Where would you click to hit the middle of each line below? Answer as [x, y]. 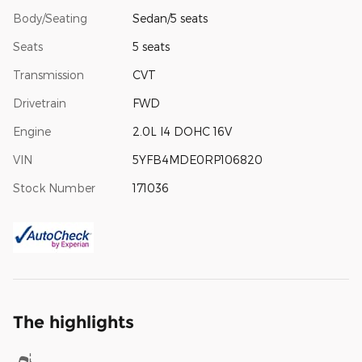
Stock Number [54, 188]
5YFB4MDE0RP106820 [197, 160]
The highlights [74, 322]
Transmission [48, 75]
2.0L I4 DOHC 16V [182, 132]
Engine [32, 132]
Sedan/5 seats [170, 19]
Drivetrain [40, 103]
